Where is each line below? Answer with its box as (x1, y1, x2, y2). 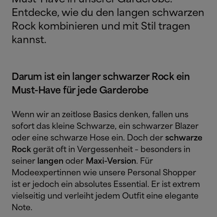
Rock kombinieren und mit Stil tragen (12, 22, 190, 32)
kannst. (12, 35, 46, 46)
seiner (12, 157, 37, 166)
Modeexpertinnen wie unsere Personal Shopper (12, 169, 196, 177)
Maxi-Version (86, 157, 136, 166)
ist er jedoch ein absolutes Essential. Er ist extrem (12, 181, 200, 189)
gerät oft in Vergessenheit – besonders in (31, 146, 190, 154)
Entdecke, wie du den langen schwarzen (12, 8, 204, 18)
